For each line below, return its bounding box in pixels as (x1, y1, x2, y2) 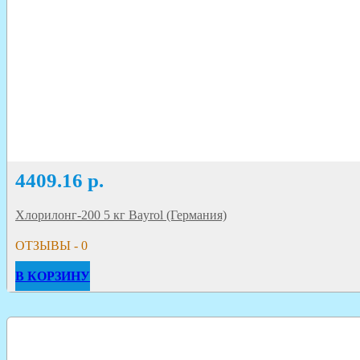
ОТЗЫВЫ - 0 (15, 239, 88, 253)
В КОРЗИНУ (15, 269, 90, 284)
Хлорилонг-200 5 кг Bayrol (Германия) (15, 208, 227, 223)
